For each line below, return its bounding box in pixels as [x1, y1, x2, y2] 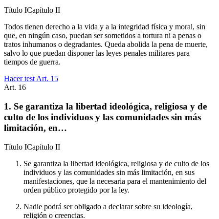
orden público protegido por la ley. [23, 185, 130, 194]
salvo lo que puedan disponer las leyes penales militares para [4, 49, 190, 58]
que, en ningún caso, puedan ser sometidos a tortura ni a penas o [4, 31, 201, 40]
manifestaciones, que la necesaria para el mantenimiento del [23, 176, 206, 185]
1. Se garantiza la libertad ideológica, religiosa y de [4, 101, 207, 111]
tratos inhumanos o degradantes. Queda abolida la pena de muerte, [4, 40, 208, 49]
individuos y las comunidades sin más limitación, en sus [23, 168, 195, 176]
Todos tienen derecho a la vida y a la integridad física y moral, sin [4, 22, 205, 31]
